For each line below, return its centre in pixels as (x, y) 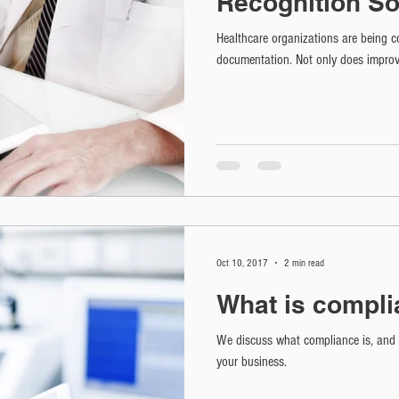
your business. (252, 362)
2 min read (304, 263)
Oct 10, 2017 (242, 263)
